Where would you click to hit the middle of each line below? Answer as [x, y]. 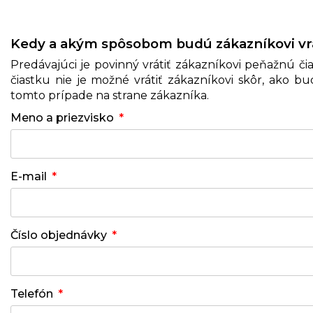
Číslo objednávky [59, 235]
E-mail [29, 176]
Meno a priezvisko [62, 118]
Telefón [32, 294]
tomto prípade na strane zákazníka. [110, 95]
